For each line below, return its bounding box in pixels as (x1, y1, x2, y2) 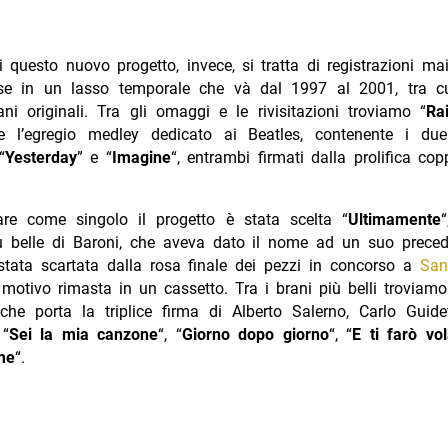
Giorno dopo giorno (181, 325, 329, 345)
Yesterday (4, 148, 77, 168)
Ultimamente (348, 210, 442, 230)
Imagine (111, 148, 171, 168)
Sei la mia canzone (9, 325, 159, 345)
